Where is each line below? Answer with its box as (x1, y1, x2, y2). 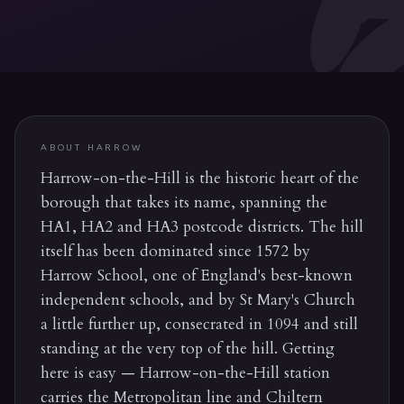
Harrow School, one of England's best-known (41, 265, 353, 286)
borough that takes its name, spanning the (41, 192, 327, 213)
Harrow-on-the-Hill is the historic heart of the (41, 168, 359, 188)
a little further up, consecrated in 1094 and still (41, 314, 358, 335)
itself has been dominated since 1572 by (41, 241, 310, 262)
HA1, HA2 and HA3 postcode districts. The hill (41, 216, 363, 237)
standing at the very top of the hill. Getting (41, 338, 335, 359)
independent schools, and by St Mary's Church (41, 289, 355, 310)
